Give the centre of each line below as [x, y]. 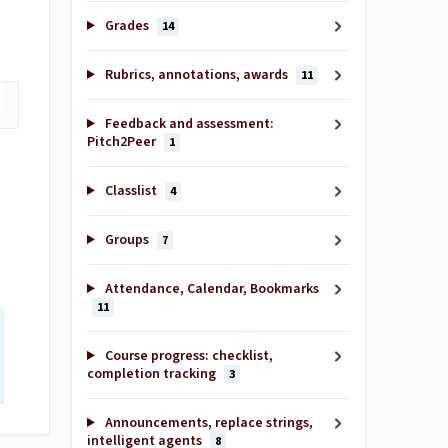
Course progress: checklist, [187, 356]
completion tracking [153, 374]
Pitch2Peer [123, 142]
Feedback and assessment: [187, 124]
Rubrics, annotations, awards [196, 75]
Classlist [130, 191]
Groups [126, 240]
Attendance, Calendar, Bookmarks [210, 289]
